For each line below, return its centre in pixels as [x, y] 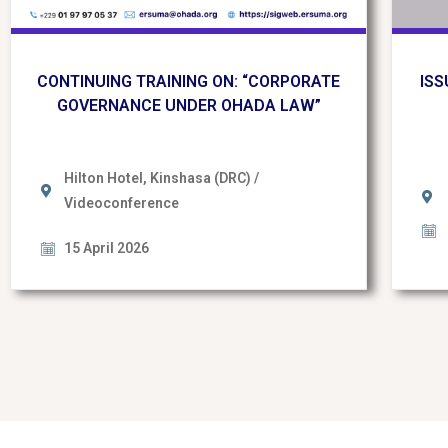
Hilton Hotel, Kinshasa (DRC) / [161, 178]
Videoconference [121, 203]
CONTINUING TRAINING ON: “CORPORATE [189, 81]
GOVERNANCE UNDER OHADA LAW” [188, 105]
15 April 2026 [106, 248]
